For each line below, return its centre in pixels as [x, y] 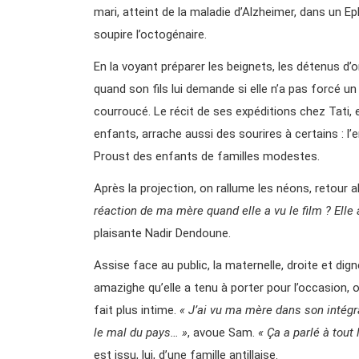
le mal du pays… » [141, 332]
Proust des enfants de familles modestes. [207, 156]
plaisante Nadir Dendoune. [162, 233]
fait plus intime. [137, 310]
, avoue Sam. [223, 332]
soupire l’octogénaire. [150, 34]
